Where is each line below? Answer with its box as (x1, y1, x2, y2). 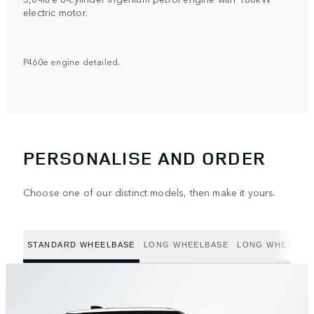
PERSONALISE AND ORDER (23, 146, 266, 171)
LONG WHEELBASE (143, 240, 229, 249)
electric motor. (23, 4, 88, 19)
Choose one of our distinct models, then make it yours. (23, 185, 276, 200)
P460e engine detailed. (23, 55, 121, 67)
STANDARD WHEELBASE (27, 240, 135, 249)
